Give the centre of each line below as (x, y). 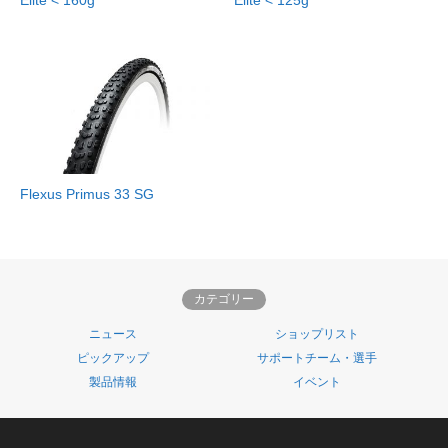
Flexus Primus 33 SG (87, 194)
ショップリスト (317, 334)
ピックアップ (113, 358)
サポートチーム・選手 (317, 358)
